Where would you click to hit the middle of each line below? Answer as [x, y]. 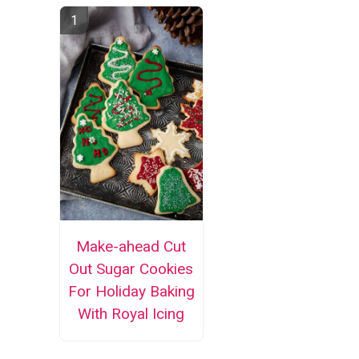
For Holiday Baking [131, 291]
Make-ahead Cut [131, 246]
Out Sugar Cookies [131, 268]
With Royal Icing [131, 313]
